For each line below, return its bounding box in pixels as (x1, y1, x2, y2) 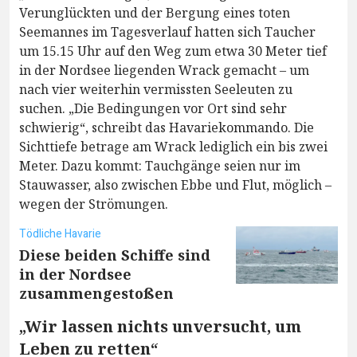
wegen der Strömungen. (19, 195, 168, 214)
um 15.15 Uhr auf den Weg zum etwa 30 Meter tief (19, 42, 327, 61)
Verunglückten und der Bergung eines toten (19, 4, 290, 22)
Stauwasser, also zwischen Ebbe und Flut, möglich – (19, 176, 331, 194)
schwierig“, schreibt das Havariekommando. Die (19, 119, 314, 137)
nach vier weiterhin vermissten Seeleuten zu (19, 80, 292, 99)
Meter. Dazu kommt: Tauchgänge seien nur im (19, 157, 300, 175)
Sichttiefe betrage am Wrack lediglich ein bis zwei (19, 138, 328, 156)
